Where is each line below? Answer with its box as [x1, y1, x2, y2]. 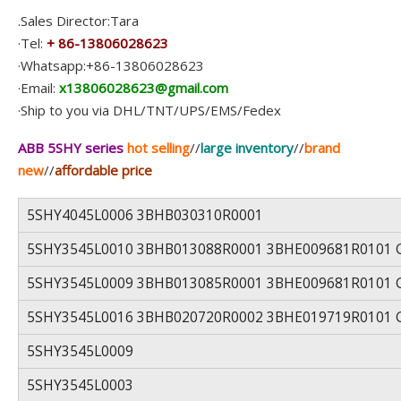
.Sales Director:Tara [18, 11, 139, 30]
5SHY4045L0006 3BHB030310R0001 [26, 205, 263, 225]
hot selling [127, 139, 190, 158]
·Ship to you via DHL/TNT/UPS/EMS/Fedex [18, 100, 281, 119]
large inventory [200, 139, 294, 158]
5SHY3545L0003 [26, 375, 133, 395]
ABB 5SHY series [18, 139, 124, 158]
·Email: [18, 78, 59, 97]
